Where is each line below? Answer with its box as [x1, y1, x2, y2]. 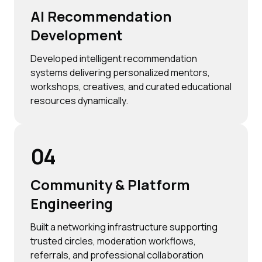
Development [30, 25, 123, 45]
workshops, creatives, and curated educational [30, 80, 232, 94]
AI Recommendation [30, 6, 171, 26]
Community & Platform [30, 175, 190, 195]
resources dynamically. [30, 94, 128, 108]
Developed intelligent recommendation [30, 52, 197, 65]
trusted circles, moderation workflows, [30, 235, 196, 248]
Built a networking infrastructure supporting [30, 220, 218, 234]
